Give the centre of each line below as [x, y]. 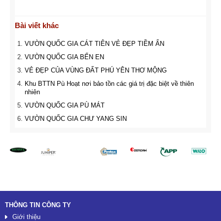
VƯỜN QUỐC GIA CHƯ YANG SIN [76, 119]
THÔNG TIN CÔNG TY [38, 205]
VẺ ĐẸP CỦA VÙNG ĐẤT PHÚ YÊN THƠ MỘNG [96, 71]
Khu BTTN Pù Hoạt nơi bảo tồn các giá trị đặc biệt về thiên [109, 84]
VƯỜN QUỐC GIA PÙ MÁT [65, 106]
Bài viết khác [37, 26]
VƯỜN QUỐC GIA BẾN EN [64, 57]
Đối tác [15, 144]
